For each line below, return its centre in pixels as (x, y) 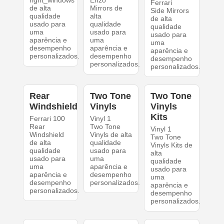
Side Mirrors (170, 11)
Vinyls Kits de (172, 145)
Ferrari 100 (47, 119)
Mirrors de (106, 8)
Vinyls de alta (111, 135)
